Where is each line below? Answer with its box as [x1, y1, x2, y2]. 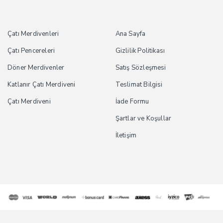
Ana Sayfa [115, 29, 146, 39]
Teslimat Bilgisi [115, 80, 163, 90]
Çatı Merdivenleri [7, 29, 59, 39]
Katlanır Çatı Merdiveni [7, 80, 76, 90]
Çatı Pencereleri [7, 46, 55, 56]
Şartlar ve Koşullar [115, 114, 172, 123]
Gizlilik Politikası [115, 46, 165, 56]
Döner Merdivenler [7, 63, 65, 73]
